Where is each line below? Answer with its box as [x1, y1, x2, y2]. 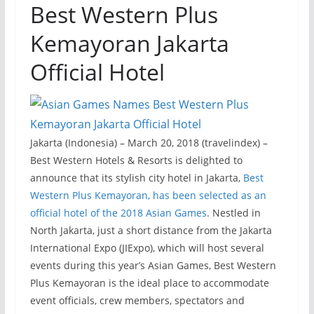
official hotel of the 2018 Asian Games [29, 206, 207, 219]
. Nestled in [206, 206, 261, 219]
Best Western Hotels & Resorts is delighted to [29, 153, 243, 167]
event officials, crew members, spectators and [29, 294, 245, 307]
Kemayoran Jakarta [29, 28, 229, 58]
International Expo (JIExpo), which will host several [29, 241, 264, 254]
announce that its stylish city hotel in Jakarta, [29, 171, 243, 184]
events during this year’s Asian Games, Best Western [29, 259, 276, 272]
